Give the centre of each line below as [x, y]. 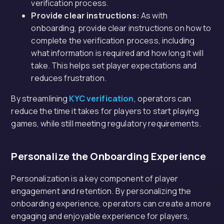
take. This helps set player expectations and [114, 65]
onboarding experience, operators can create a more [111, 203]
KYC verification [101, 98]
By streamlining [40, 98]
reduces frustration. [69, 78]
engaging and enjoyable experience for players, [100, 216]
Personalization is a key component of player [95, 178]
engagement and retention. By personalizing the [101, 191]
